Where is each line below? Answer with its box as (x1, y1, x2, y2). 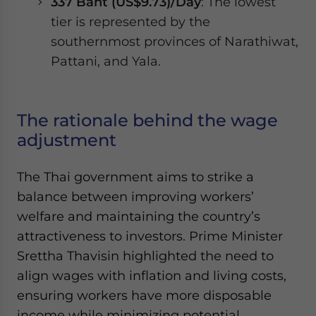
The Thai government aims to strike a (17, 169, 254, 184)
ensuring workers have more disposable (17, 288, 272, 303)
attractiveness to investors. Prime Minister (17, 229, 283, 243)
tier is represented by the (51, 14, 210, 29)
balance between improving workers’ (17, 189, 254, 204)
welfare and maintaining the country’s (17, 209, 260, 224)
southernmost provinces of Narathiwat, (51, 34, 298, 49)
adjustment (17, 130, 116, 150)
